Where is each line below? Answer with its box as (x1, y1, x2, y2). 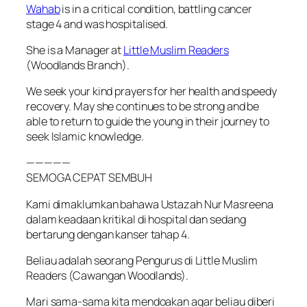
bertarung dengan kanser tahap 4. (26, 226, 190, 242)
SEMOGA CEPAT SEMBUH (26, 170, 153, 186)
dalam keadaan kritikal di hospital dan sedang (26, 211, 246, 227)
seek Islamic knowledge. (26, 129, 144, 144)
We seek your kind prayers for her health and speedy (26, 84, 277, 99)
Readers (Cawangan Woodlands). (26, 267, 189, 283)
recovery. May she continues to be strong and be (26, 99, 260, 114)
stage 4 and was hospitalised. (26, 16, 169, 32)
